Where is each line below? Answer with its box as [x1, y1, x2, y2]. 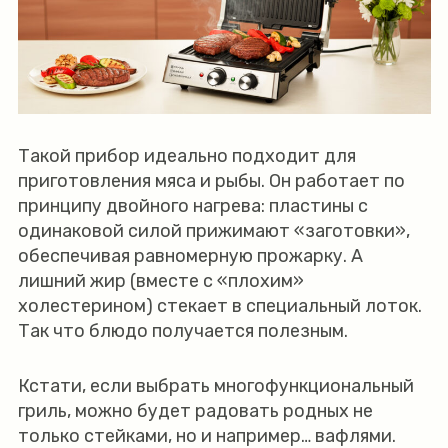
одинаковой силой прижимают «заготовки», [17, 220, 410, 243]
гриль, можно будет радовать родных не [17, 400, 373, 423]
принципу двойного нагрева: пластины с [17, 195, 368, 218]
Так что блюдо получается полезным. [17, 320, 352, 343]
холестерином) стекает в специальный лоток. [17, 295, 422, 318]
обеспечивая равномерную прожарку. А [17, 245, 363, 268]
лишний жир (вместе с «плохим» [17, 270, 304, 293]
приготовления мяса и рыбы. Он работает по [17, 170, 405, 193]
